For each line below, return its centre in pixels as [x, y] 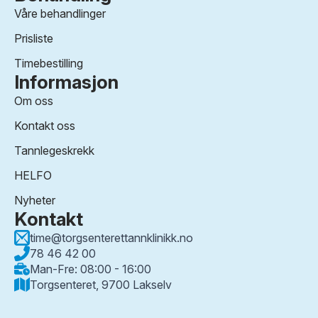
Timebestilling [49, 64]
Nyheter [35, 201]
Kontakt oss [45, 126]
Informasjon [66, 82]
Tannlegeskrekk [54, 151]
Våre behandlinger [60, 14]
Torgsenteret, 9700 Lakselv [101, 285]
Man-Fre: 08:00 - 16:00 [91, 269]
